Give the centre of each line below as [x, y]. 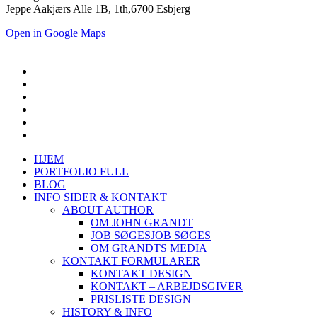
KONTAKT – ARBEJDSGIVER [167, 286]
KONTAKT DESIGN [141, 273]
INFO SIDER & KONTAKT [100, 197]
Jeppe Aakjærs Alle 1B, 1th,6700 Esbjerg [98, 8]
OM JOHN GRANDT [142, 222]
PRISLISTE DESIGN [141, 299]
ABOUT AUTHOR [108, 209]
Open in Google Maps [56, 33]
